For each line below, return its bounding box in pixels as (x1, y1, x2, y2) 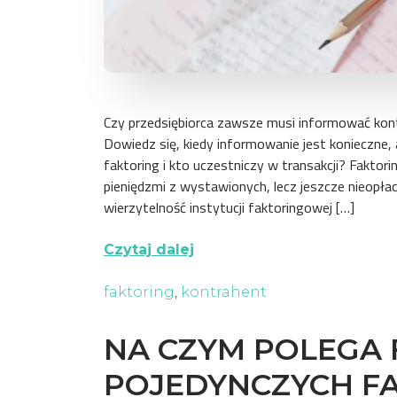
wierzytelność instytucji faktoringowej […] (104, 196, 354, 218)
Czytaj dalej (104, 240, 194, 258)
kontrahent (181, 283, 267, 300)
